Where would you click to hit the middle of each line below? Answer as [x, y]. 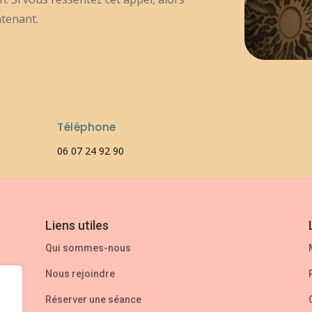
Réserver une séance [93, 300]
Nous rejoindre [80, 274]
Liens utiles [77, 226]
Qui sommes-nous [88, 248]
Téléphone [87, 127]
